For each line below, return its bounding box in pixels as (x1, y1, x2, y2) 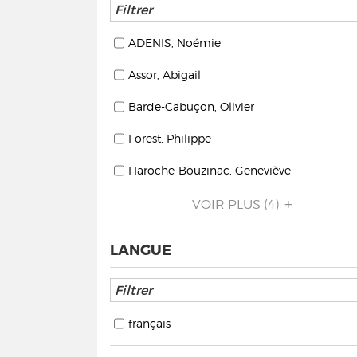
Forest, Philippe (128, 131, 211, 145)
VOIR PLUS (192, 197, 261, 212)
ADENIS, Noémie (128, 36, 221, 49)
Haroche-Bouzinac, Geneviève (128, 163, 291, 177)
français (128, 316, 171, 330)
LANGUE (110, 241, 171, 260)
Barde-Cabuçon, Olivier (128, 100, 254, 113)
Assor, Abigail (128, 68, 201, 81)
